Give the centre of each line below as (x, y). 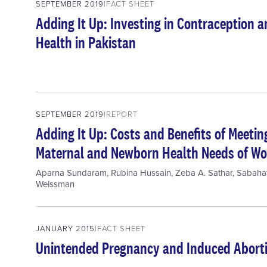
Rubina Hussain (141, 173)
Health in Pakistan (86, 43)
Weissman (55, 184)
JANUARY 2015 (65, 229)
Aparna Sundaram (71, 173)
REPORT (122, 114)
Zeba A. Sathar (204, 173)
